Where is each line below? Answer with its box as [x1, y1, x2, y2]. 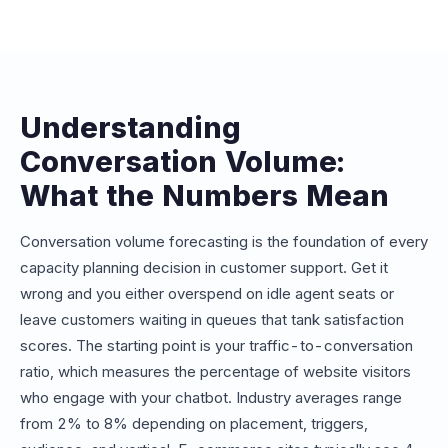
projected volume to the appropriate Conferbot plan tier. [33, 75, 406, 93]
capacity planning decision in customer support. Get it [20, 258, 388, 278]
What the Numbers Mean [20, 178, 389, 214]
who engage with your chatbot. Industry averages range [20, 388, 402, 408]
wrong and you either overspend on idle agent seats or [20, 284, 394, 304]
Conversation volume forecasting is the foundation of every [20, 232, 428, 252]
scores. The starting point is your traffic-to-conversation [20, 336, 413, 356]
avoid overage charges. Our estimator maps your [33, 52, 357, 70]
